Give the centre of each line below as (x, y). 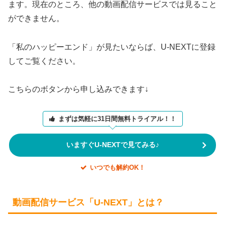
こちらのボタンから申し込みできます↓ (78, 89)
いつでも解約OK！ (117, 167)
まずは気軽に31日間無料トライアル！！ (117, 119)
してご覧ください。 (44, 61)
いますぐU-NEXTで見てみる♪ (113, 144)
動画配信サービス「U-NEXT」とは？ (88, 203)
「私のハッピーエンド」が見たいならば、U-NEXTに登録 (112, 47)
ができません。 (36, 18)
